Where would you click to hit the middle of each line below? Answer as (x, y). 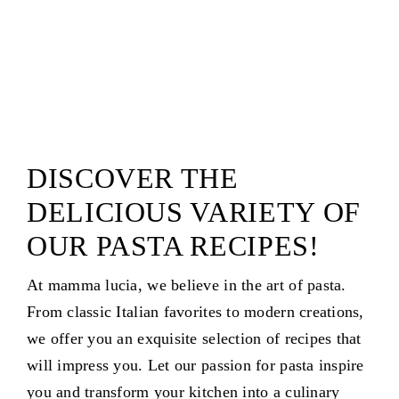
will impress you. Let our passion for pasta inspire (195, 366)
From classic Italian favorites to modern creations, (195, 312)
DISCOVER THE (132, 179)
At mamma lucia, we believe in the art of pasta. (186, 285)
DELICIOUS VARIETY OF (193, 212)
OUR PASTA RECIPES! (173, 246)
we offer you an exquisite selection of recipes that (194, 339)
